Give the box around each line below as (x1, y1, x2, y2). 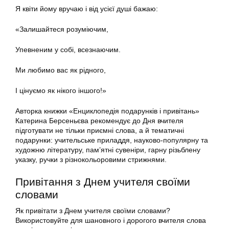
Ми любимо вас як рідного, (15, 66, 106, 75)
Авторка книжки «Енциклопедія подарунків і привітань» (15, 107, 199, 116)
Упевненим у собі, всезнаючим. (15, 45, 121, 54)
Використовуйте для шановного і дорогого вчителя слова (15, 216, 206, 225)
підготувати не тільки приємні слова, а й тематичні (15, 126, 184, 135)
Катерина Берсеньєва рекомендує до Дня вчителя (15, 117, 184, 125)
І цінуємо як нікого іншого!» (15, 86, 106, 95)
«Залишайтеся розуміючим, (15, 25, 108, 34)
